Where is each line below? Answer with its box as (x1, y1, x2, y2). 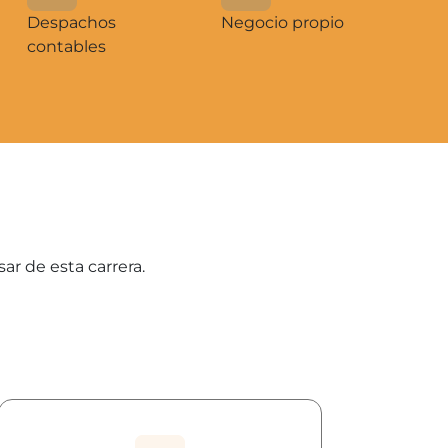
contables (26, 36, 106, 56)
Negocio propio (221, 12, 345, 32)
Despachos (26, 12, 116, 32)
